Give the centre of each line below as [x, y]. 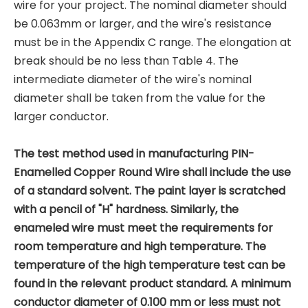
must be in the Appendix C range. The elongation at [153, 42]
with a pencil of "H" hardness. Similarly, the [126, 209]
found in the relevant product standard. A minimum [152, 284]
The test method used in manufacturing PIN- [134, 154]
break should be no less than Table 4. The [126, 61]
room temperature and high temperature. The [140, 246]
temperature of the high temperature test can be [150, 265]
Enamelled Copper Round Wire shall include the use [152, 172]
